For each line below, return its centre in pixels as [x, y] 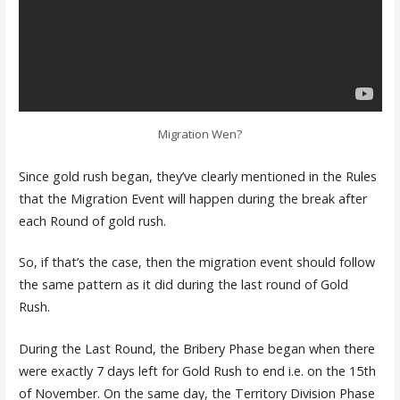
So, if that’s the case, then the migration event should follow [196, 262]
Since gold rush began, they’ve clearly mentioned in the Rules [197, 176]
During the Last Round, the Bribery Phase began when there [196, 348]
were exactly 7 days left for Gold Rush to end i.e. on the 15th [197, 371]
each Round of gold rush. [92, 221]
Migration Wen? [200, 133]
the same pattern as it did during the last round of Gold [183, 285]
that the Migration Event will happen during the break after [192, 198]
